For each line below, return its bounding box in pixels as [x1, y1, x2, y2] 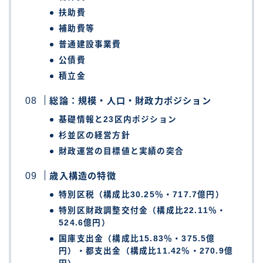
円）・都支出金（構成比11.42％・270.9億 [59, 246, 234, 255]
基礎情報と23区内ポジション [59, 114, 177, 124]
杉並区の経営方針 [59, 130, 130, 140]
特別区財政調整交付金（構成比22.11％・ [59, 205, 227, 215]
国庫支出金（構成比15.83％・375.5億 [59, 234, 215, 243]
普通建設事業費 [59, 39, 122, 49]
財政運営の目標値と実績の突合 [59, 146, 184, 156]
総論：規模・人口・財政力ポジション [49, 95, 211, 106]
